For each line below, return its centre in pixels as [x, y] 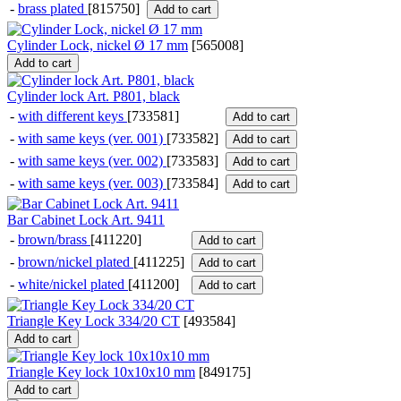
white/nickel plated [73, 285]
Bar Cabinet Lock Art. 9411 [86, 220]
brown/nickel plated [76, 262]
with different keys [73, 116]
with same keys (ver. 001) [92, 139]
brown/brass [54, 240]
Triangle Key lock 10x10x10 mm [101, 372]
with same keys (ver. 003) [92, 183]
